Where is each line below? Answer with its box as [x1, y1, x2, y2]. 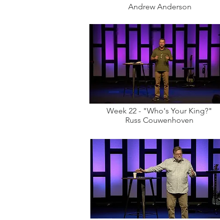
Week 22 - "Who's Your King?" [107, 106, 212, 115]
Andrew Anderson [128, 2, 192, 11]
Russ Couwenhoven [125, 115, 193, 125]
